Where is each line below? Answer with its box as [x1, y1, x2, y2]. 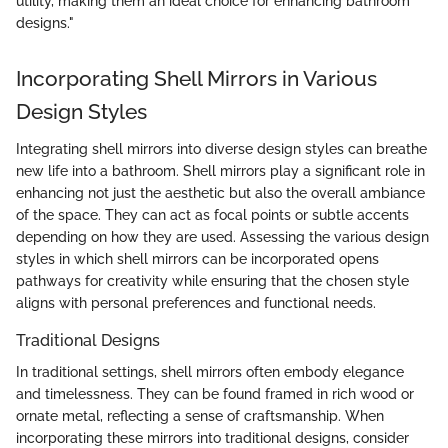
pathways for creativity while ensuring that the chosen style [16, 273, 409, 290]
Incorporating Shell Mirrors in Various [16, 65, 377, 91]
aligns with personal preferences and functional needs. [16, 295, 376, 312]
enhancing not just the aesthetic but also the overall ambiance [16, 185, 425, 202]
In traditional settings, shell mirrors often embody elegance [16, 364, 404, 381]
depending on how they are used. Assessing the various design [16, 229, 429, 246]
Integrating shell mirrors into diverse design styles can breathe [16, 141, 427, 158]
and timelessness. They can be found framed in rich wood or [16, 386, 414, 403]
